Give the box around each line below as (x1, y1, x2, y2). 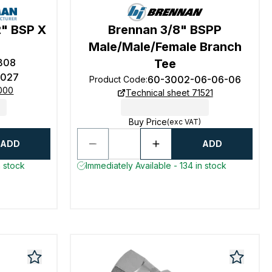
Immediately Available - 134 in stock (86, 160, 227, 171)
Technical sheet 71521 (125, 87, 213, 98)
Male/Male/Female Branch (88, 39, 242, 54)
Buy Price (129, 117, 168, 127)
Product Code (89, 74, 146, 84)
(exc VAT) (167, 117, 202, 126)
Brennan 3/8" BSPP (108, 22, 222, 37)
